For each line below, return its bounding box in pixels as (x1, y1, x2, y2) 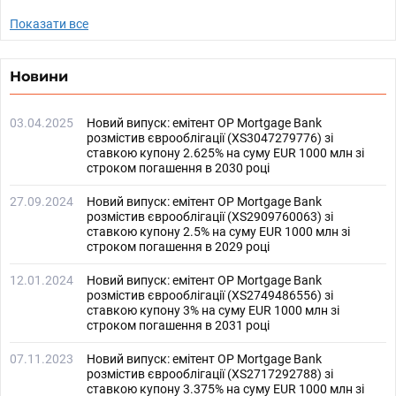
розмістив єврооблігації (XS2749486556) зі (87, 288, 333, 302)
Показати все (10, 17, 88, 31)
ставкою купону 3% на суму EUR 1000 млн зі (87, 303, 339, 317)
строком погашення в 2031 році (87, 318, 270, 332)
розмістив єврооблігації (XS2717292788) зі (87, 367, 333, 381)
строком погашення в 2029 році (87, 240, 270, 254)
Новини (10, 68, 68, 85)
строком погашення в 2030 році (87, 161, 270, 175)
